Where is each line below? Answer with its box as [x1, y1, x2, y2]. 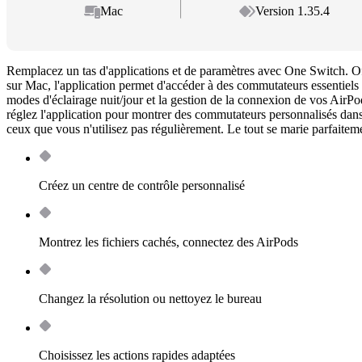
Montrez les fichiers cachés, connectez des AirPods [39, 235, 298, 250]
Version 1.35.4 [255, 4, 330, 19]
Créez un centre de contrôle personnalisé [39, 179, 245, 193]
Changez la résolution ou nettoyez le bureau [39, 292, 262, 306]
